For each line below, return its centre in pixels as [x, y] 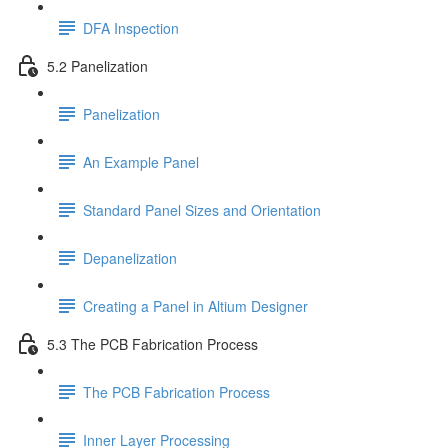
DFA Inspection [131, 27]
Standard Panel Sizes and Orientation [202, 209]
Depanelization [130, 257]
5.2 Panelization [97, 65]
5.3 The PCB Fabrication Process [152, 343]
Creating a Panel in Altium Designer [195, 305]
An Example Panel [141, 161]
